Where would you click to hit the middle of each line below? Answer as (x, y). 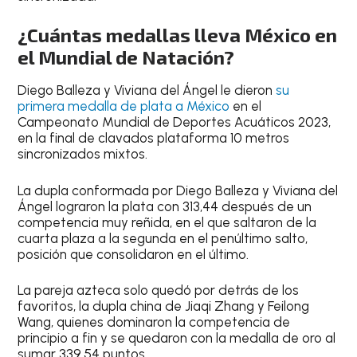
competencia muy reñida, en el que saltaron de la (167, 222)
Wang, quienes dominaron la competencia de (154, 322)
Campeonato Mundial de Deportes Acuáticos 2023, (175, 122)
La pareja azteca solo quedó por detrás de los (159, 290)
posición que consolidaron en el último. (133, 254)
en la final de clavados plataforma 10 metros (154, 138)
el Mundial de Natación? (126, 57)
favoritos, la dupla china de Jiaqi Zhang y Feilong (164, 306)
